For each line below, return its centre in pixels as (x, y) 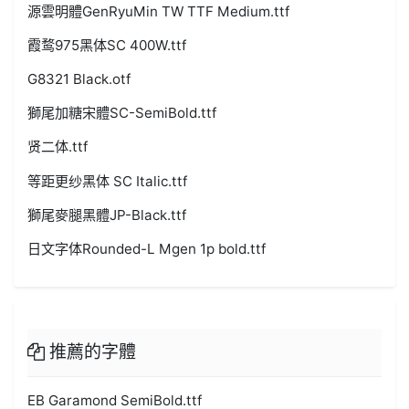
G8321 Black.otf (79, 79)
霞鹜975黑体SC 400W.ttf (107, 45)
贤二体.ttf (58, 147)
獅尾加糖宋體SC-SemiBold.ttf (122, 113)
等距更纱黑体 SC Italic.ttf (108, 181)
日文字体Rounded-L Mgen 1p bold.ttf (147, 248)
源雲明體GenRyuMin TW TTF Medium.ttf (159, 11)
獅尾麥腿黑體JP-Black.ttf (107, 215)
